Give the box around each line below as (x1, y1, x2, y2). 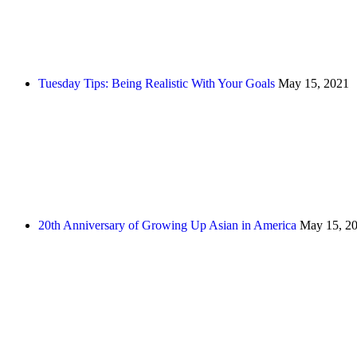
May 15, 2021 (278, 76, 349, 90)
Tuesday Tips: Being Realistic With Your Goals (38, 76, 275, 90)
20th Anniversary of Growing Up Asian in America (38, 218, 296, 232)
